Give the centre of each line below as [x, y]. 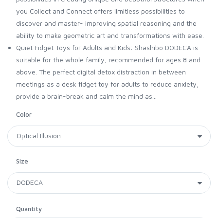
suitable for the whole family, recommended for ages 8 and [108, 59]
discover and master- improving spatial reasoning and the [106, 23]
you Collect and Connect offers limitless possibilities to [100, 11]
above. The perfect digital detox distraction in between [101, 72]
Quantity [29, 209]
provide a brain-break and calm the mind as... [86, 96]
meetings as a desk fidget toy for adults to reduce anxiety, [107, 84]
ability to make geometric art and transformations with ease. [110, 35]
